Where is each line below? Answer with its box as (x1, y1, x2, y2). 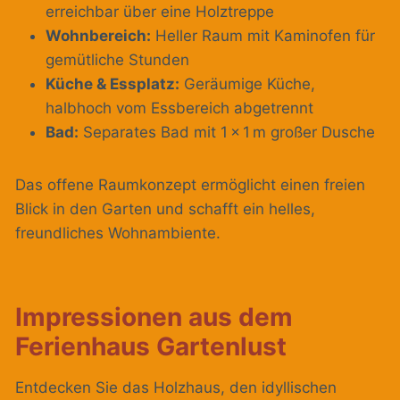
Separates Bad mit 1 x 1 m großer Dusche (79, 123, 375, 142)
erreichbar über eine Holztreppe (46, 3, 274, 21)
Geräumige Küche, (179, 75, 315, 94)
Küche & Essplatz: (46, 75, 179, 94)
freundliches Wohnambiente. (15, 224, 221, 243)
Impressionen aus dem (15, 302, 293, 333)
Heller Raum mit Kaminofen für (151, 27, 375, 46)
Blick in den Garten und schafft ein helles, (15, 200, 315, 219)
